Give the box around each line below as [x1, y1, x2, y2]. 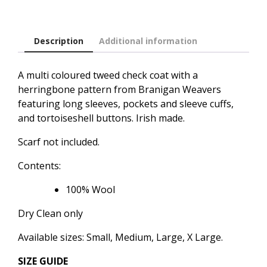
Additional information [99, 35, 197, 46]
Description [34, 35, 83, 46]
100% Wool [66, 182, 115, 196]
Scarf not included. [18, 135, 100, 148]
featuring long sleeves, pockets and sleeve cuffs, [18, 97, 236, 110]
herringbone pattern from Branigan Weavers [18, 82, 223, 96]
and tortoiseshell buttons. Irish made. [18, 111, 185, 125]
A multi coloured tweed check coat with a [18, 68, 198, 82]
